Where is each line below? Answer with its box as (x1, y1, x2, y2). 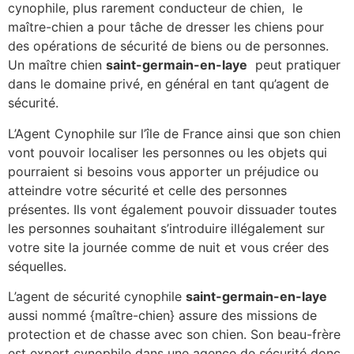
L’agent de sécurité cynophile (8, 288, 186, 305)
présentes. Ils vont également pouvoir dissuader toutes (8, 201, 337, 217)
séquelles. (8, 258, 66, 274)
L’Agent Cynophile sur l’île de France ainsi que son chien (8, 125, 341, 141)
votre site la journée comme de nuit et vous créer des (8, 239, 329, 255)
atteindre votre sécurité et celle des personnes (8, 182, 287, 198)
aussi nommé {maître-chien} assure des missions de (8, 307, 317, 324)
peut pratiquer (247, 57, 341, 73)
